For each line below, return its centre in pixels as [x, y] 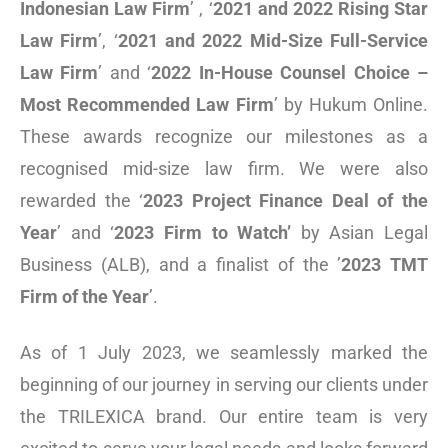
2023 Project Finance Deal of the [286, 201]
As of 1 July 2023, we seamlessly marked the [224, 353]
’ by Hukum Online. [350, 105]
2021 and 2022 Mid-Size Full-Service [273, 41]
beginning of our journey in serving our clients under [224, 385]
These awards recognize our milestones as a [224, 137]
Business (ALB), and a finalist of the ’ [181, 265]
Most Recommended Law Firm [147, 105]
